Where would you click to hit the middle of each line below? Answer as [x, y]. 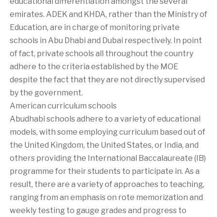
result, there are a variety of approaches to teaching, [107, 184]
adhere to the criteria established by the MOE [94, 66]
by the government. [46, 93]
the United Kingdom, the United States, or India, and [104, 145]
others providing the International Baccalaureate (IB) [108, 158]
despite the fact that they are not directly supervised [107, 79]
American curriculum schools [63, 106]
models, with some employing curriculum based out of [108, 132]
